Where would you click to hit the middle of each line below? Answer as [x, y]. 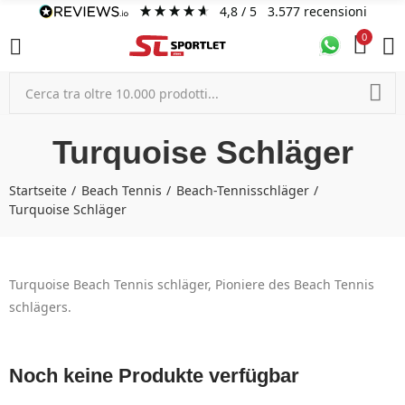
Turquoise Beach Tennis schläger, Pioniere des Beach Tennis [192, 284]
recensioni [335, 11]
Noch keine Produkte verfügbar [154, 376]
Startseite [38, 190]
